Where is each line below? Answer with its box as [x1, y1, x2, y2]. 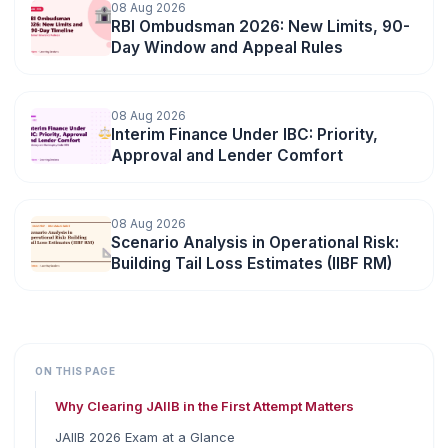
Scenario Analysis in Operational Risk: [111, 232, 399, 252]
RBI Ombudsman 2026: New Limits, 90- [111, 16, 410, 36]
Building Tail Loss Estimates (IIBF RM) [111, 253, 392, 273]
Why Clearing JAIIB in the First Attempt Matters [55, 397, 355, 414]
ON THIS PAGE [35, 364, 115, 377]
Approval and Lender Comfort [111, 145, 343, 165]
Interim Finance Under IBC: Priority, [111, 124, 378, 144]
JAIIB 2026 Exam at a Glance [55, 428, 236, 445]
